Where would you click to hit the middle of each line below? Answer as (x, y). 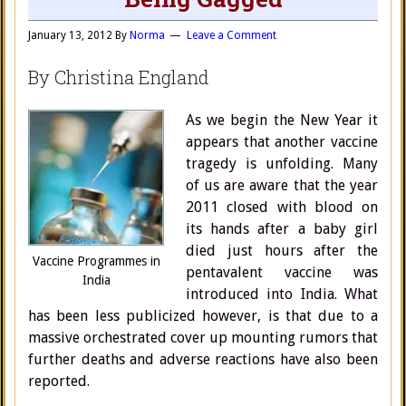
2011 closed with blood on (282, 207)
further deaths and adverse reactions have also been (203, 359)
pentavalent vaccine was (282, 272)
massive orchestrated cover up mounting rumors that (203, 338)
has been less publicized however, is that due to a (203, 316)
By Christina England (118, 77)
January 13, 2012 (70, 35)
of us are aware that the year (282, 185)
